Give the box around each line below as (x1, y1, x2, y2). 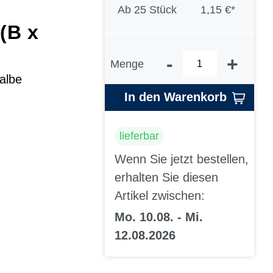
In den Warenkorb (124, 90, 227, 104)
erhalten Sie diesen (115, 171, 218, 185)
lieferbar (119, 129, 159, 142)
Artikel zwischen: (115, 189, 205, 203)
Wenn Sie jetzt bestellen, (115, 152, 249, 166)
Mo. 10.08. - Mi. (115, 210, 203, 224)
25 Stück (133, 4, 177, 16)
